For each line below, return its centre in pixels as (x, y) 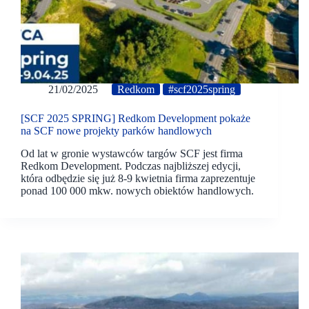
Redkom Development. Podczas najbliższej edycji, (131, 166)
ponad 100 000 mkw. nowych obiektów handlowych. (137, 190)
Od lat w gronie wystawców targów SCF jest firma (132, 153)
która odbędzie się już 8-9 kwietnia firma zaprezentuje (138, 178)
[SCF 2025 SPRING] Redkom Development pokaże (136, 119)
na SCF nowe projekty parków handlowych (116, 131)
